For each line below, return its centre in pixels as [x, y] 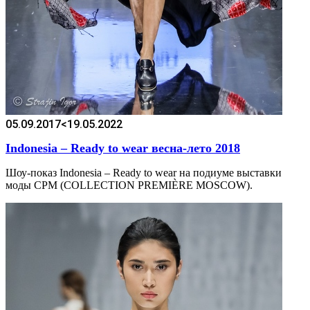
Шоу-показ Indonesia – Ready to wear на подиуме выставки [144, 172]
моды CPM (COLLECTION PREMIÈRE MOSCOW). [129, 185]
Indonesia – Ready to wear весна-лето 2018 [123, 148]
